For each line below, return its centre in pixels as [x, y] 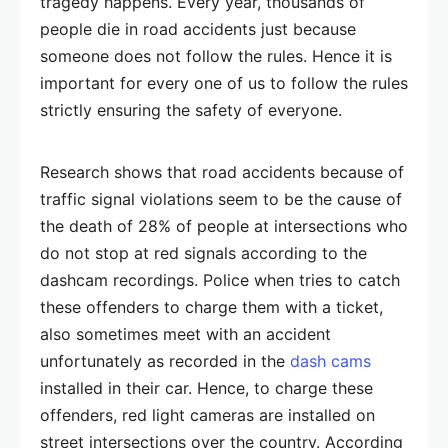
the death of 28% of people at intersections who [224, 226]
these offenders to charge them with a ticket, [211, 307]
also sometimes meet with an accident [185, 334]
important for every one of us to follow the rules [224, 83]
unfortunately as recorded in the [165, 361]
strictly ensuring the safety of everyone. [191, 110]
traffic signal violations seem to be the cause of [221, 199]
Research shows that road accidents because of [222, 172]
